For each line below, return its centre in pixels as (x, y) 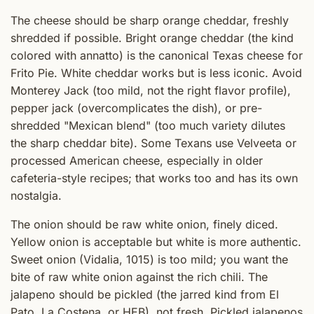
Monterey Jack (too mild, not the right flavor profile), (151, 90)
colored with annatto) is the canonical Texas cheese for (157, 55)
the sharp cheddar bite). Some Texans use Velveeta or (153, 143)
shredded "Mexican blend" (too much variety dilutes (148, 125)
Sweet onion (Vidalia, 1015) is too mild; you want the (149, 259)
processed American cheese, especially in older (137, 160)
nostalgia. (36, 195)
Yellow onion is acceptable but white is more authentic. (156, 241)
